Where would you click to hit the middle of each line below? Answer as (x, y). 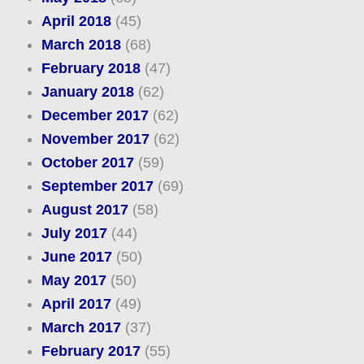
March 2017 (81, 328)
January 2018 (87, 92)
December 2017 (95, 116)
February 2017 (91, 351)
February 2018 (91, 69)
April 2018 (76, 22)
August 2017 (84, 210)
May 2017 (74, 281)
